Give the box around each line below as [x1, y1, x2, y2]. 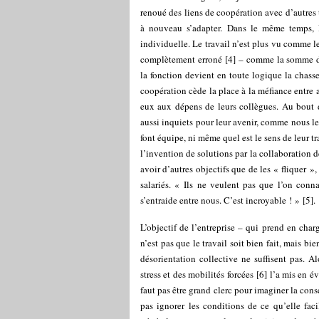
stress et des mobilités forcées [140, 268, 253, 281]
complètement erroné [140, 53, 222, 66]
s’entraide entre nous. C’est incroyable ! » [140, 194, 300, 206]
